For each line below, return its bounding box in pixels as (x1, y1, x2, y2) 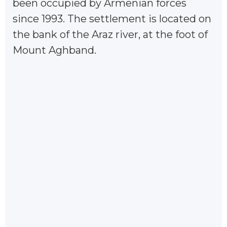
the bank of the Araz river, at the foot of (13, 28, 208, 41)
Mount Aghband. (13, 44, 96, 56)
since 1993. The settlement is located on (13, 12, 211, 25)
